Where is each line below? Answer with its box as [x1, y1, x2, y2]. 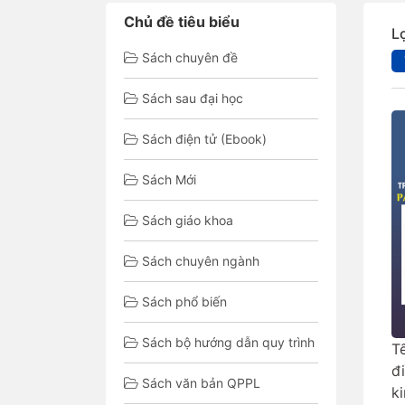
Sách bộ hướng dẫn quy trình [142, 334, 315, 350]
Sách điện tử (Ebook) [142, 131, 267, 146]
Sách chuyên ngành [142, 253, 259, 268]
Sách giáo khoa [142, 212, 233, 228]
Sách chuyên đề [142, 50, 238, 65]
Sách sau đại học [142, 90, 243, 106]
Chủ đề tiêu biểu [124, 13, 240, 31]
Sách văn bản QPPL [142, 375, 260, 391]
